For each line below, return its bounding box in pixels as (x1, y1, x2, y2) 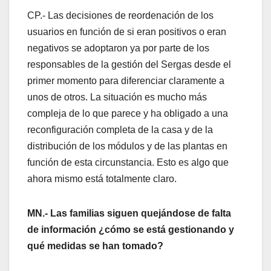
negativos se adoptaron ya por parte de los (27, 42, 209, 53)
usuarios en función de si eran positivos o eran (27, 26, 226, 37)
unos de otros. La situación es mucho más (27, 91, 207, 102)
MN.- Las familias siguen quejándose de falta (27, 207, 231, 218)
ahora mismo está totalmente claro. (27, 173, 177, 184)
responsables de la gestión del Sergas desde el (27, 59, 231, 70)
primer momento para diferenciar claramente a (27, 75, 224, 86)
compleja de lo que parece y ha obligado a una (27, 108, 228, 119)
